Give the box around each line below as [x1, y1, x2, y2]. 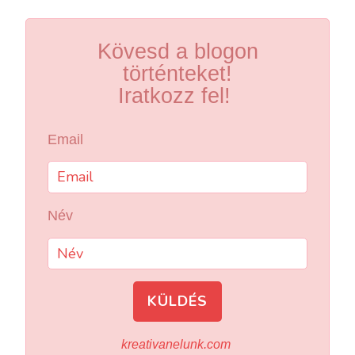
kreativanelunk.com [121, 337, 234, 352]
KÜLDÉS [147, 291, 208, 311]
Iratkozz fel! [118, 83, 237, 108]
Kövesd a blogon [97, 39, 258, 63]
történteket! [123, 61, 232, 86]
